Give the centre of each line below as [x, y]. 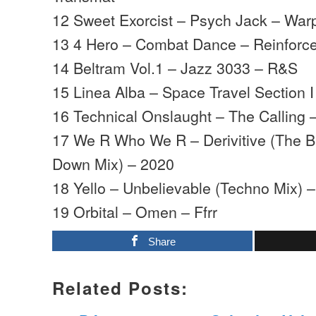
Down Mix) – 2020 [114, 164]
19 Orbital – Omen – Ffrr [135, 212]
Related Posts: [120, 288]
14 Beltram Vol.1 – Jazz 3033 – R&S [175, 68]
